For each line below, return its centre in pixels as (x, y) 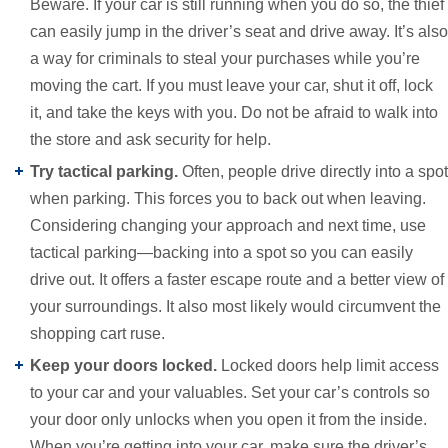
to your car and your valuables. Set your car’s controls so (230, 392)
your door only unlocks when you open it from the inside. (228, 419)
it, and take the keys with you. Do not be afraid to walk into (234, 112)
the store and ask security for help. (152, 139)
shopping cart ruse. (97, 333)
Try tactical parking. (106, 171)
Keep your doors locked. (125, 365)
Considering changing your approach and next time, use (228, 225)
